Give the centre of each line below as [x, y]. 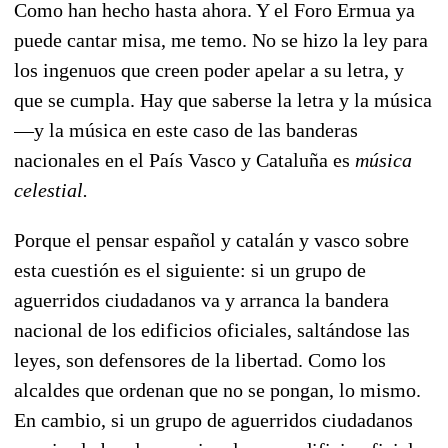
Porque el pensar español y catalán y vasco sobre [211, 239]
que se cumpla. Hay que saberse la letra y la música [223, 99]
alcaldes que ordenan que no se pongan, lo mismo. [217, 389]
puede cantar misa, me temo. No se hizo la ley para [221, 39]
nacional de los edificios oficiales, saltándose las [212, 329]
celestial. [51, 189]
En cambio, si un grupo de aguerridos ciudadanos [213, 419]
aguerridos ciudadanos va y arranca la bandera [201, 299]
